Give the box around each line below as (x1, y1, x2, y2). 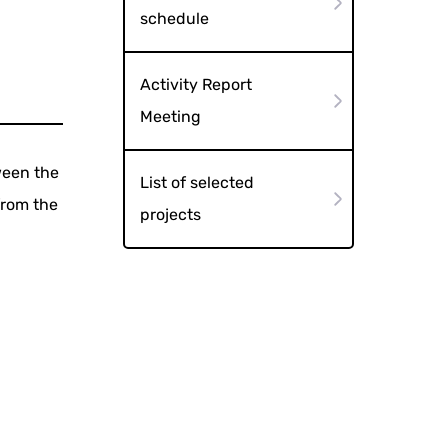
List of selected (139, 172, 254, 192)
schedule (139, 9, 209, 29)
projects (139, 204, 201, 224)
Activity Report (139, 75, 252, 94)
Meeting (139, 107, 201, 126)
